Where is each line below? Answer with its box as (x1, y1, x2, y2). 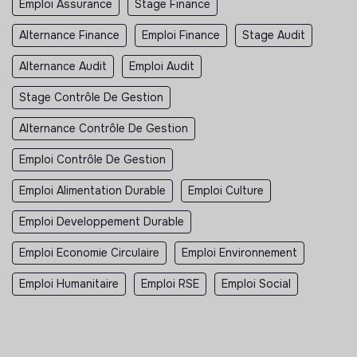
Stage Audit (242, 27, 305, 42)
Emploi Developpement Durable (19, 214, 184, 229)
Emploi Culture (188, 182, 264, 198)
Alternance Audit (19, 58, 107, 73)
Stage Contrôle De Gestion (19, 89, 163, 104)
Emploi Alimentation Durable (19, 182, 166, 198)
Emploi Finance (142, 27, 220, 42)
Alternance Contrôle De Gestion (19, 120, 188, 135)
